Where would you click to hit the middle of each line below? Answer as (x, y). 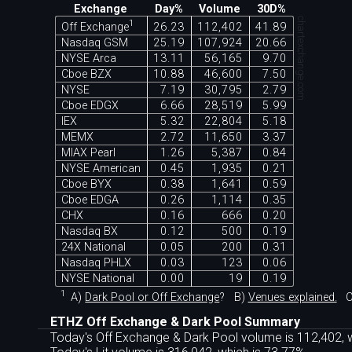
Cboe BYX (86, 184)
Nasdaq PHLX (96, 262)
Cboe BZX (86, 74)
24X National (93, 247)
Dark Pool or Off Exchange (152, 297)
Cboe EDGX (90, 105)
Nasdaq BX (89, 231)
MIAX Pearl (88, 152)
